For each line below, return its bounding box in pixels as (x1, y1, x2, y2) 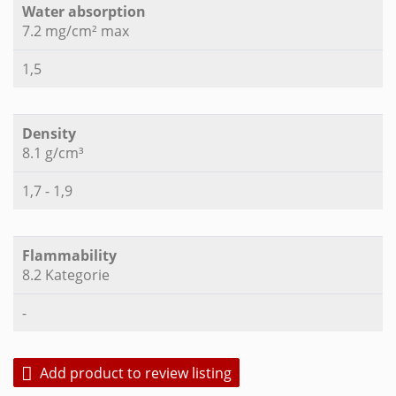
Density (22, 124, 76, 144)
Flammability (22, 246, 117, 266)
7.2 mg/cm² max (22, 21, 129, 42)
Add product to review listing (40, 362, 232, 383)
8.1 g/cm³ (22, 143, 84, 164)
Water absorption (22, 2, 146, 22)
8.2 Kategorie (22, 265, 110, 286)
